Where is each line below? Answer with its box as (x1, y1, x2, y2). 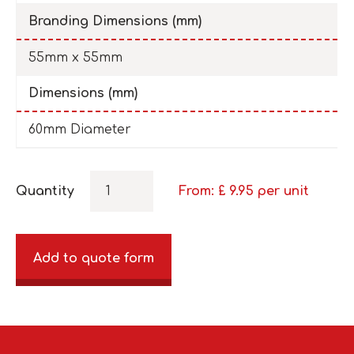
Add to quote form (33, 251, 154, 266)
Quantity (16, 184, 74, 199)
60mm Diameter (28, 122, 131, 137)
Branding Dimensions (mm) (28, 14, 201, 29)
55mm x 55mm (28, 51, 122, 66)
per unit (258, 184, 309, 199)
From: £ (179, 184, 229, 199)
